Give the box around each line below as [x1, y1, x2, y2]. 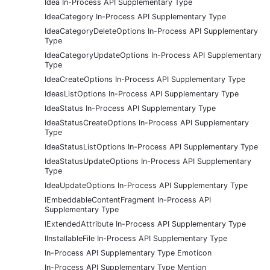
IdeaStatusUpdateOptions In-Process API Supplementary [45, 156, 251, 166]
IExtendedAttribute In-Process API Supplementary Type [45, 219, 246, 228]
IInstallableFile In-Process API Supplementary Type [45, 233, 227, 243]
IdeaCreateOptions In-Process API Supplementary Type [45, 74, 245, 84]
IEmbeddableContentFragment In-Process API [45, 195, 211, 204]
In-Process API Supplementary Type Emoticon [45, 248, 212, 257]
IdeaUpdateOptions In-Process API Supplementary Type [45, 180, 248, 190]
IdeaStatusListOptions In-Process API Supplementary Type [45, 142, 258, 151]
